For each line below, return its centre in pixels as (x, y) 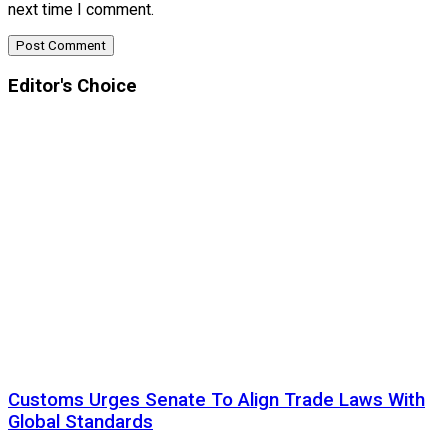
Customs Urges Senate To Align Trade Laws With (216, 399)
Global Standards (80, 421)
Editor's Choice (72, 86)
